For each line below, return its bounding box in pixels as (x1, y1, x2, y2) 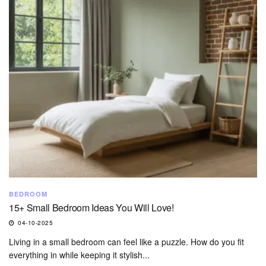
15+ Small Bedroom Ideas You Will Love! (9, 201, 174, 215)
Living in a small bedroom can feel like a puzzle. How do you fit (9, 236, 244, 248)
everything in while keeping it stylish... (9, 249, 150, 261)
